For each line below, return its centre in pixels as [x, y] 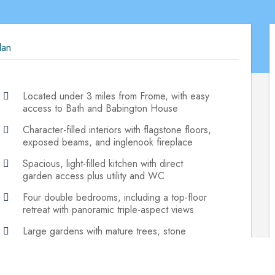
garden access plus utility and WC [93, 176]
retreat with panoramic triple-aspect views [108, 210]
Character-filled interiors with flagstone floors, [117, 130]
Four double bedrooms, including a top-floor [114, 197]
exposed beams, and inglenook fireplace [107, 142]
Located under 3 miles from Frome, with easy [116, 96]
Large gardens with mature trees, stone [104, 231]
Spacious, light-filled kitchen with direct [103, 164]
